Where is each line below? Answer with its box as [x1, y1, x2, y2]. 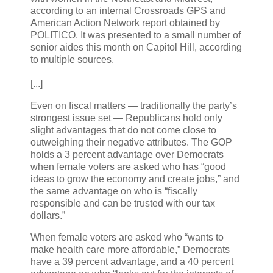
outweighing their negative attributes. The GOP [30, 137, 232, 148]
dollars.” [30, 210, 65, 221]
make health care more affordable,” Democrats [30, 244, 230, 255]
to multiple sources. [30, 54, 114, 65]
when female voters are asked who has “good [30, 161, 226, 172]
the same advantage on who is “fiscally [30, 186, 197, 197]
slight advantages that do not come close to [30, 125, 216, 136]
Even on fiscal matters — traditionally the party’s [30, 101, 237, 112]
